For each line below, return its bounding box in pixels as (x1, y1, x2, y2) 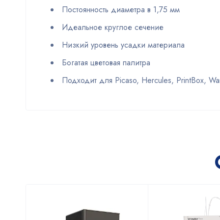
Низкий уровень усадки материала (62, 39, 185, 51)
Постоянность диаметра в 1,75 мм (62, 4, 180, 15)
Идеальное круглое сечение (62, 22, 164, 33)
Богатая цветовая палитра (62, 57, 150, 68)
